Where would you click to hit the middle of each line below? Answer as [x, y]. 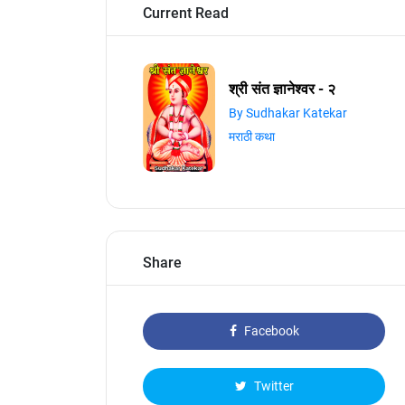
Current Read [186, 13]
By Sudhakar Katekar [288, 113]
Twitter [272, 386]
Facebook [270, 331]
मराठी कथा [252, 137]
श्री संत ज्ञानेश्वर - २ [282, 89]
